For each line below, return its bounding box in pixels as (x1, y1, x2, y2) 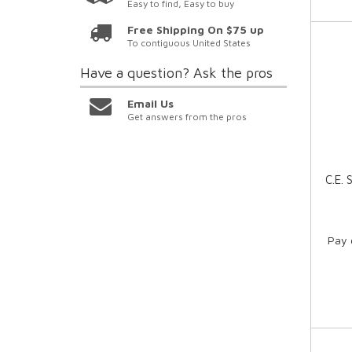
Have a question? (80, 64, 193, 82)
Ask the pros (193, 64, 273, 82)
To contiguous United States (127, 37, 251, 49)
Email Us (127, 97, 174, 111)
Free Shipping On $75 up (127, 23, 265, 37)
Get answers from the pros (127, 111, 247, 123)
